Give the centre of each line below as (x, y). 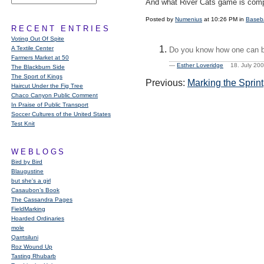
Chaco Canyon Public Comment (55, 95)
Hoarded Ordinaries (38, 218)
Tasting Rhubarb (34, 256)
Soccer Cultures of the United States (61, 114)
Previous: (166, 83)
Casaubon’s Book (35, 190)
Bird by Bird (27, 162)
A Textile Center (32, 48)
